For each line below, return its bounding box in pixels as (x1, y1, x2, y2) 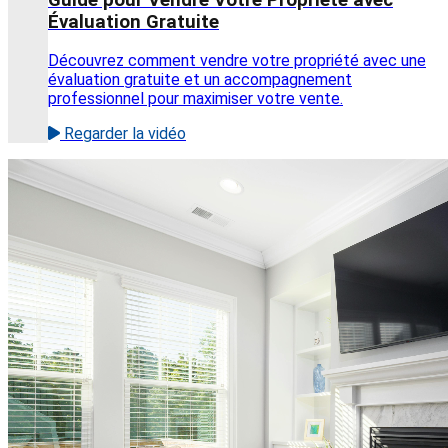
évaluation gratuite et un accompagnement (48, 70, 352, 90)
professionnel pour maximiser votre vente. (48, 89, 343, 109)
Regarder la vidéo (60, 124, 186, 144)
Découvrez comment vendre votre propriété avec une (48, 51, 426, 71)
